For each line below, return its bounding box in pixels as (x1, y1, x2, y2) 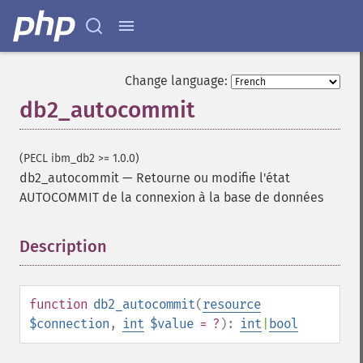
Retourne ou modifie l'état (136, 170, 290, 186)
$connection (29, 316, 109, 331)
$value (150, 316, 194, 331)
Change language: (125, 73, 228, 88)
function (29, 297, 88, 312)
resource (203, 297, 261, 312)
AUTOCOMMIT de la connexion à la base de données (19, 190, 323, 205)
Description (19, 237, 107, 256)
